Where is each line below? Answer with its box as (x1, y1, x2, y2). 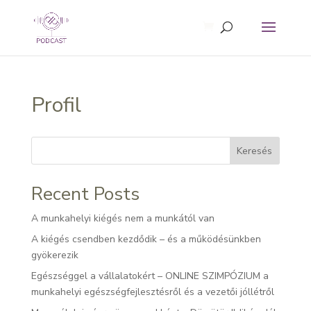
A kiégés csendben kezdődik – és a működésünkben (31, 233, 261, 246)
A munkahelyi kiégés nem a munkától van (31, 212, 215, 225)
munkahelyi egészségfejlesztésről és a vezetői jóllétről (31, 285, 274, 299)
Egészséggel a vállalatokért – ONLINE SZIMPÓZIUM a (31, 269, 269, 283)
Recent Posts (31, 182, 140, 206)
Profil (31, 91, 81, 119)
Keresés (237, 144, 273, 158)
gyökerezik (31, 249, 78, 262)
